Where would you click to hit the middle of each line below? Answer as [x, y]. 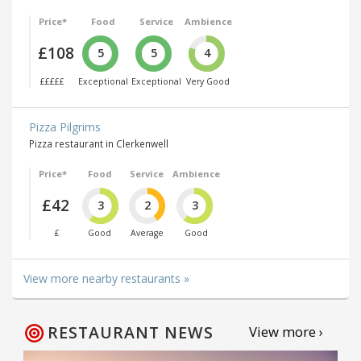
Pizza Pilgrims [65, 127]
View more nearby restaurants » [106, 279]
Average [147, 233]
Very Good [208, 81]
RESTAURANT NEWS [131, 333]
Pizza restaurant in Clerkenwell [99, 143]
